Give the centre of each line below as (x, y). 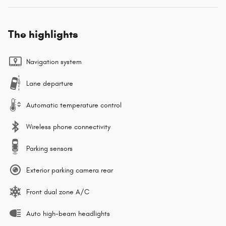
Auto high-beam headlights (68, 214)
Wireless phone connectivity (68, 127)
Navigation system (54, 62)
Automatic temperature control (74, 105)
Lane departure (50, 84)
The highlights (43, 35)
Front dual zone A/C (58, 192)
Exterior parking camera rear (70, 171)
